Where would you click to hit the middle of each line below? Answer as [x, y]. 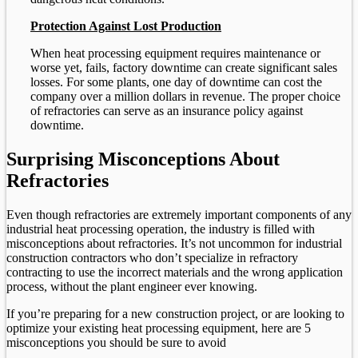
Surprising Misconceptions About [143, 159]
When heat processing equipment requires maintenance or [175, 54]
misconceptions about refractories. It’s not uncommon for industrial [174, 243]
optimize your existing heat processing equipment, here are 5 [159, 328]
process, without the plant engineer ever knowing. [132, 286]
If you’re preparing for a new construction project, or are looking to [175, 313]
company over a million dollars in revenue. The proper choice [185, 97]
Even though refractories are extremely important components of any [179, 214]
